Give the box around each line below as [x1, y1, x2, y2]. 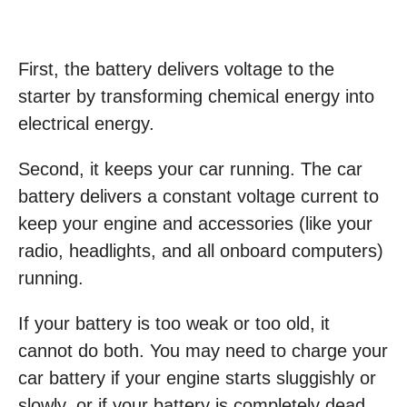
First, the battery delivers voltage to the [18, 59, 334, 79]
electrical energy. [18, 114, 154, 134]
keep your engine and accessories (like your [18, 213, 372, 233]
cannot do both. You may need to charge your [18, 341, 388, 361]
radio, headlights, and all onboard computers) [18, 241, 383, 261]
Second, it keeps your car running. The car [18, 159, 362, 179]
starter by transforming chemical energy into [18, 86, 374, 106]
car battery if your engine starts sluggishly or [18, 368, 376, 388]
